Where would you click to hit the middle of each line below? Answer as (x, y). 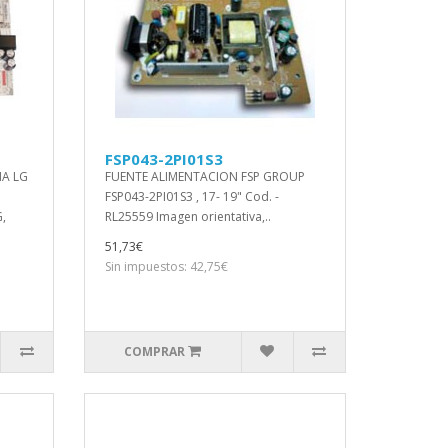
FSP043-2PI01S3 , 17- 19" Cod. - (191, 196)
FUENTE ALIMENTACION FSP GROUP (204, 176)
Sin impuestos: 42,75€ (166, 266)
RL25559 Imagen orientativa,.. (187, 216)
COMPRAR (155, 351)
